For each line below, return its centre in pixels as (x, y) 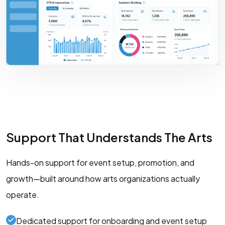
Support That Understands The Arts (109, 137)
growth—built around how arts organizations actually (103, 178)
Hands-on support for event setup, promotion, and (100, 162)
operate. (23, 194)
